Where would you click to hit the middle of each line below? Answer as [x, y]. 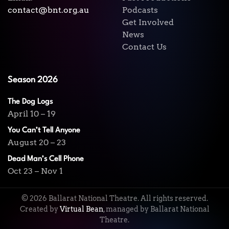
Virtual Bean [81, 209]
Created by [40, 209]
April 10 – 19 [32, 114]
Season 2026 [33, 80]
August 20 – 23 [37, 142]
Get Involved [148, 22]
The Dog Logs [30, 102]
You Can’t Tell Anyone [44, 131]
